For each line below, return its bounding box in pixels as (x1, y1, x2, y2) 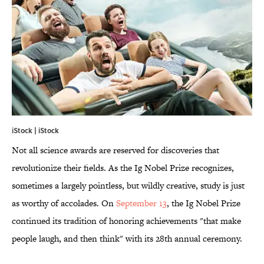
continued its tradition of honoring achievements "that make (12, 214, 241, 227)
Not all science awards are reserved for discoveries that (12, 144, 219, 157)
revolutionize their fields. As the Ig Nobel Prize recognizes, (12, 161, 234, 174)
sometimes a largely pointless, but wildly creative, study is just (12, 179, 245, 192)
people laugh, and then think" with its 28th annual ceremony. (12, 232, 242, 245)
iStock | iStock (12, 125, 59, 136)
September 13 (116, 197, 167, 210)
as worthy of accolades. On (12, 197, 116, 210)
